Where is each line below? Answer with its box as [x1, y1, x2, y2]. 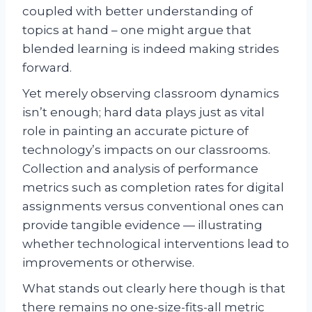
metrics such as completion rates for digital [22, 180, 284, 194]
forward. [22, 60, 72, 75]
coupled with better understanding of [22, 3, 253, 18]
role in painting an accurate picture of [22, 123, 249, 138]
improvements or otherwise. [22, 255, 194, 270]
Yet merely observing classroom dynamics [22, 86, 279, 100]
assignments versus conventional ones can [22, 198, 284, 213]
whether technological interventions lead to [22, 236, 289, 251]
